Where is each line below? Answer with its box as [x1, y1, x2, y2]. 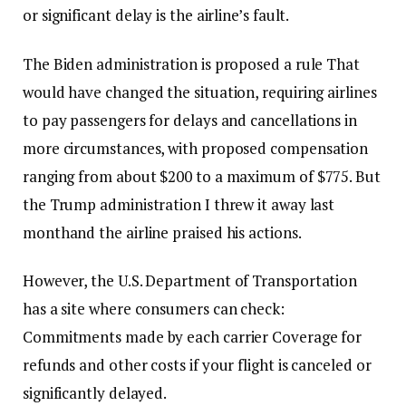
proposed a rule [214, 53, 324, 74]
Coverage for [268, 325, 362, 347]
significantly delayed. [23, 382, 168, 403]
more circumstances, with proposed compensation [23, 137, 369, 159]
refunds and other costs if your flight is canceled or [23, 353, 372, 375]
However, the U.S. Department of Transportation [23, 269, 358, 291]
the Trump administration [23, 193, 205, 215]
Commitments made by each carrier [23, 325, 269, 347]
